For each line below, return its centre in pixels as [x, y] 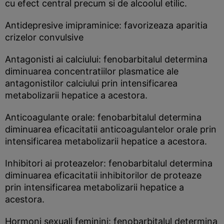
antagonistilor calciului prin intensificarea [91, 83]
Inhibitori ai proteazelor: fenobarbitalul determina [109, 163]
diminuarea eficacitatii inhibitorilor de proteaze [103, 175]
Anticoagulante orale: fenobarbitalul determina [103, 117]
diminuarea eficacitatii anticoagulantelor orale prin [111, 129]
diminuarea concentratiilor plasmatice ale [92, 71]
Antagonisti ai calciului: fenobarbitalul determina [106, 59]
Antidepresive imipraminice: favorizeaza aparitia [106, 25]
